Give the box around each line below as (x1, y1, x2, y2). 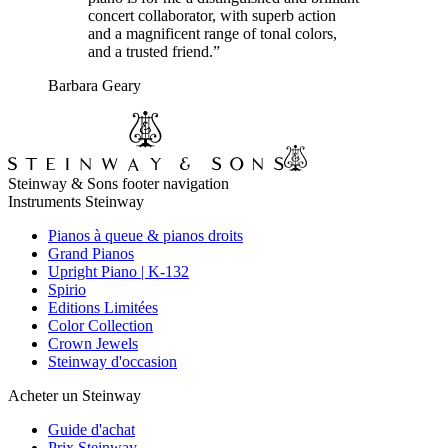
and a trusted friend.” (88, 42, 220, 60)
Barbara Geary (48, 76, 141, 94)
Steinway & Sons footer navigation (8, 174, 229, 192)
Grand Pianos (48, 244, 134, 262)
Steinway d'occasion (48, 352, 177, 370)
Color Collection (48, 316, 153, 334)
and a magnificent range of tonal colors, (88, 24, 337, 42)
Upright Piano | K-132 (48, 262, 189, 280)
